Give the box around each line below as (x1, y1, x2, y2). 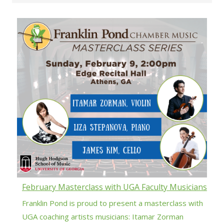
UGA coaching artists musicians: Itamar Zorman (22, 211, 183, 221)
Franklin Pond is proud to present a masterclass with (22, 197, 203, 208)
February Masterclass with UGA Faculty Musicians (22, 181, 207, 192)
